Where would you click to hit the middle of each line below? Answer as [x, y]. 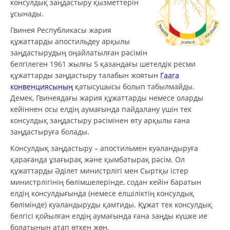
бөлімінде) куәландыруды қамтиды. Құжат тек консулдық [111, 204]
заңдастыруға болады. [50, 131]
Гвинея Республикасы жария [61, 30]
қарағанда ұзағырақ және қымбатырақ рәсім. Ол [98, 159]
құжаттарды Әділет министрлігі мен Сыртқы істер [99, 170]
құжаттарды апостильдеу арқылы [70, 41]
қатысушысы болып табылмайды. [134, 86]
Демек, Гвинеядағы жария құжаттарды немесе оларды [107, 98]
